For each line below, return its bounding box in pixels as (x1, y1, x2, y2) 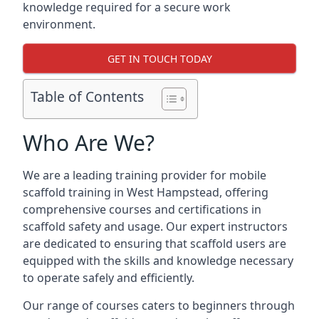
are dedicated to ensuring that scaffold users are (23, 236, 286, 251)
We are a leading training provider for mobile (23, 167, 266, 183)
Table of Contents (31, 87, 144, 107)
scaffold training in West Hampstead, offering (23, 184, 268, 200)
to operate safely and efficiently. (23, 270, 194, 286)
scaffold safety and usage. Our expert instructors (23, 219, 288, 234)
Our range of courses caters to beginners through (23, 298, 295, 313)
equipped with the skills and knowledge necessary (23, 253, 293, 268)
